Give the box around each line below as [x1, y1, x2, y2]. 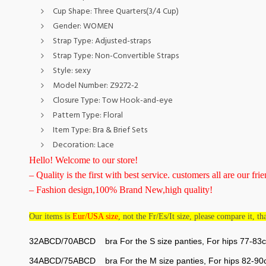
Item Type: [52, 123, 93, 137]
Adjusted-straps [94, 34, 151, 48]
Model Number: [52, 79, 110, 93]
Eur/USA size [72, 212, 118, 221]
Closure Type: [52, 94, 102, 107]
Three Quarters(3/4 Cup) [93, 5, 179, 18]
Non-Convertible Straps [94, 49, 179, 63]
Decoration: [52, 138, 97, 152]
